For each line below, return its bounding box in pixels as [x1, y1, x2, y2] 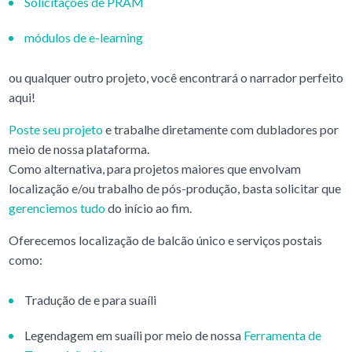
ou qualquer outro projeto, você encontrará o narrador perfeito [8, 69, 343, 85]
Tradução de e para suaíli [24, 291, 156, 307]
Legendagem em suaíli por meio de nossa [24, 327, 244, 343]
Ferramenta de [243, 327, 321, 343]
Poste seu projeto [8, 121, 103, 137]
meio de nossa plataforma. [8, 141, 149, 156]
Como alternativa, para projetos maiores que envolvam [8, 160, 301, 176]
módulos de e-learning [24, 29, 143, 45]
